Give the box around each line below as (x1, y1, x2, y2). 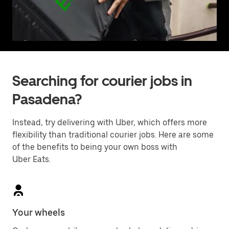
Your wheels (12, 207, 65, 218)
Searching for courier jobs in (12, 72, 192, 89)
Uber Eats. (12, 154, 51, 164)
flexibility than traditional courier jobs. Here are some (12, 130, 214, 140)
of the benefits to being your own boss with (12, 142, 177, 152)
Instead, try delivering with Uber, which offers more (12, 118, 207, 127)
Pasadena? (12, 90, 82, 108)
